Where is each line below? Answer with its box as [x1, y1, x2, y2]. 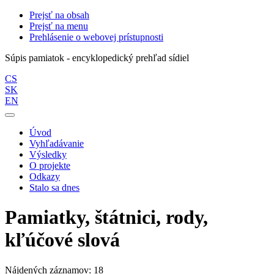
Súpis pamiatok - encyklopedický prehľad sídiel [5, 53, 189, 63]
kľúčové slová [5, 229, 120, 251]
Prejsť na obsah [29, 10, 89, 20]
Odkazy [29, 171, 60, 182]
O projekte [29, 160, 70, 171]
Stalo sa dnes [29, 182, 80, 193]
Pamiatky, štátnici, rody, [5, 206, 208, 229]
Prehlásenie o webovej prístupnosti [29, 32, 163, 42]
